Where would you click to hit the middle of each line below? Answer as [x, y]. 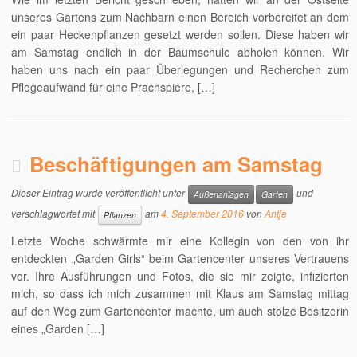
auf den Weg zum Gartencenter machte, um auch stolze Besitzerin [180, 311]
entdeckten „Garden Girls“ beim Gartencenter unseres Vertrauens [180, 258]
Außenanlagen [222, 194]
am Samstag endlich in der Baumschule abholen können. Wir [180, 52]
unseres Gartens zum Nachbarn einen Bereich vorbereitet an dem [180, 17]
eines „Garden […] [58, 328]
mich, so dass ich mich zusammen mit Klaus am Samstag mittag [180, 293]
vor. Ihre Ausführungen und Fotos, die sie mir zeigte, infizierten [180, 276]
